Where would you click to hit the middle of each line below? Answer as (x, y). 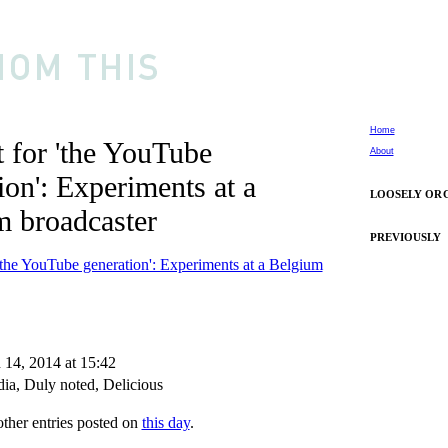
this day (165, 422)
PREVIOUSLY (405, 237)
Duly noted (59, 384)
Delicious (132, 384)
